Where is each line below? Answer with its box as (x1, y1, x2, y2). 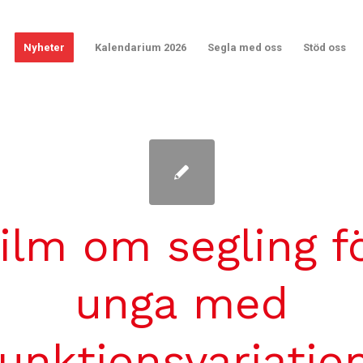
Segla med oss (207, 41, 282, 53)
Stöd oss (303, 41, 346, 53)
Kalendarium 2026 (95, 41, 186, 53)
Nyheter (23, 41, 65, 53)
